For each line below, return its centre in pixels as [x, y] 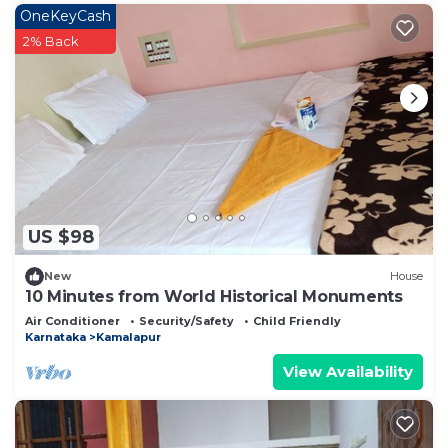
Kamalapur [128, 336]
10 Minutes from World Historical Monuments [214, 296]
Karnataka [55, 336]
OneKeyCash [65, 15]
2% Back [51, 40]
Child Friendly [297, 320]
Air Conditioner [72, 320]
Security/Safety [186, 320]
